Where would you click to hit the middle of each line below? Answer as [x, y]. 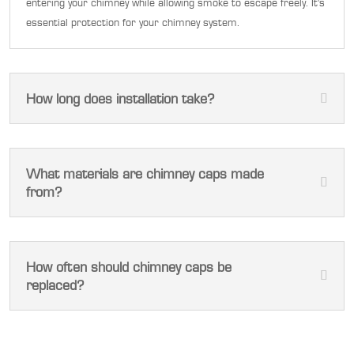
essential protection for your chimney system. [133, 23]
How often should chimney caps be [129, 267]
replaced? [55, 285]
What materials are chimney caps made [145, 174]
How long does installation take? [120, 99]
